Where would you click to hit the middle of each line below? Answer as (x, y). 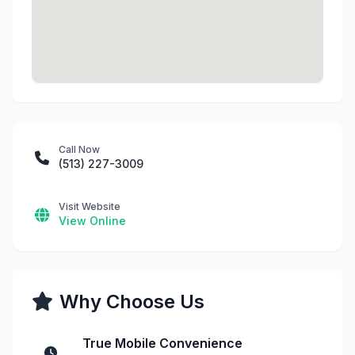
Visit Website (90, 206)
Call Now (79, 149)
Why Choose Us (132, 302)
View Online (92, 221)
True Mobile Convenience (162, 343)
